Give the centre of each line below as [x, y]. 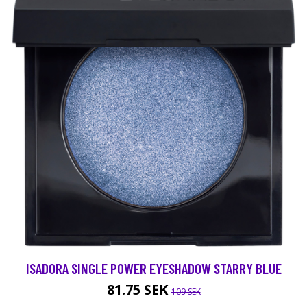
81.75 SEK [139, 290]
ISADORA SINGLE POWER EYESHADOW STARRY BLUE [153, 268]
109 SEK [186, 292]
